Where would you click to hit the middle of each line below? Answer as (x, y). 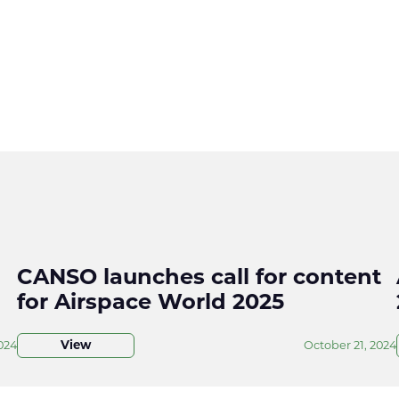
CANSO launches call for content (199, 278)
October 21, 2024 (350, 346)
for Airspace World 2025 (150, 303)
